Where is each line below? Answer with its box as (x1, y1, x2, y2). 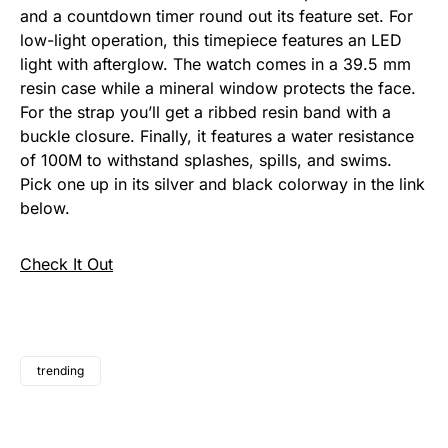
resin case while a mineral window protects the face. (20, 78, 416, 99)
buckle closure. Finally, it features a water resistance (20, 126, 414, 147)
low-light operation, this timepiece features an (20, 30, 366, 51)
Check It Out (20, 254, 113, 275)
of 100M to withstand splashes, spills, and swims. (20, 150, 392, 171)
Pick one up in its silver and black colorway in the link (20, 174, 425, 195)
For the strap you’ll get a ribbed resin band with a (20, 102, 391, 123)
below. (20, 198, 70, 219)
